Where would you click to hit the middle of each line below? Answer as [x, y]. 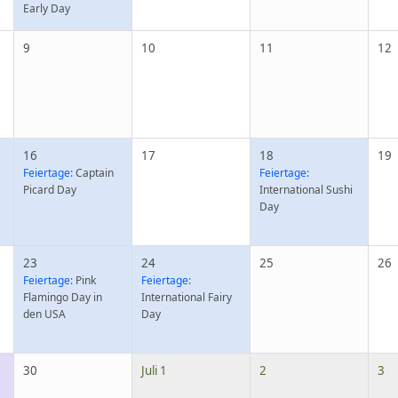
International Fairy [187, 297]
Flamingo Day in [63, 297]
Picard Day [50, 190]
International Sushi [306, 190]
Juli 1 [155, 370]
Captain [94, 173]
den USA [45, 314]
